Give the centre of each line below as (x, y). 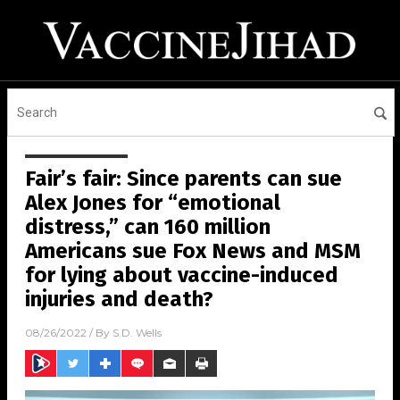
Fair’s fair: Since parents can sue (183, 179)
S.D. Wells (137, 333)
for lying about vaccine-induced (182, 275)
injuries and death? (119, 299)
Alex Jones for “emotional (153, 203)
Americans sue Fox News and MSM (193, 251)
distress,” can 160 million (148, 227)
